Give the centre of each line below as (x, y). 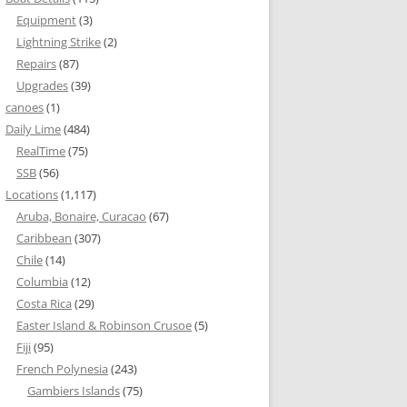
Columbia (42, 282)
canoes (25, 107)
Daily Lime (33, 129)
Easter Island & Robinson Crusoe (104, 325)
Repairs (36, 64)
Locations (32, 194)
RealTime (41, 151)
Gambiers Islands (74, 391)
